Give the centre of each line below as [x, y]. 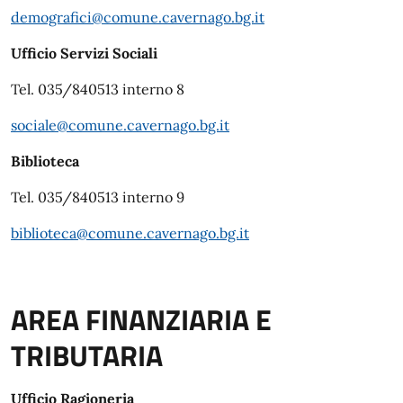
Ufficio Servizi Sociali [84, 53]
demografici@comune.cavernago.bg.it [138, 17]
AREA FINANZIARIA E [141, 319]
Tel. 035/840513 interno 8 [98, 89]
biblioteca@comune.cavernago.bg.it [130, 233]
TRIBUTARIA [87, 355]
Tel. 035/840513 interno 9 [98, 197]
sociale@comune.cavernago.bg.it [120, 125]
